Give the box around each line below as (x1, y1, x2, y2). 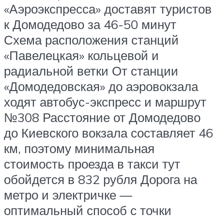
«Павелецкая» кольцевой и (4, 47, 159, 63)
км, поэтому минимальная (4, 140, 155, 156)
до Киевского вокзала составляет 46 (4, 124, 213, 140)
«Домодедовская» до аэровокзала (4, 78, 198, 94)
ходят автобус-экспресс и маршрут (4, 93, 206, 109)
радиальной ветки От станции (4, 62, 178, 78)
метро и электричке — (4, 186, 132, 202)
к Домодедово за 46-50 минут (4, 16, 176, 32)
